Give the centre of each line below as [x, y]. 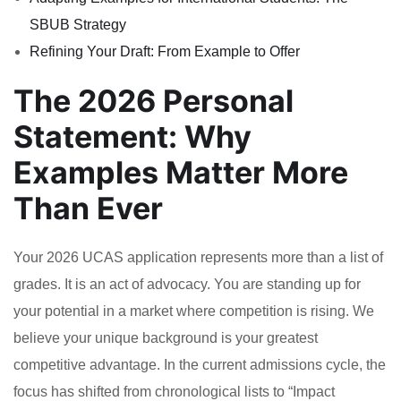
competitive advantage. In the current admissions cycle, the [200, 364]
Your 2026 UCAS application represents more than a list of [198, 257]
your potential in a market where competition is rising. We [194, 311]
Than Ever [88, 208]
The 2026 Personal [154, 100]
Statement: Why [132, 136]
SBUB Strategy [78, 24]
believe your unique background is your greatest [166, 337]
